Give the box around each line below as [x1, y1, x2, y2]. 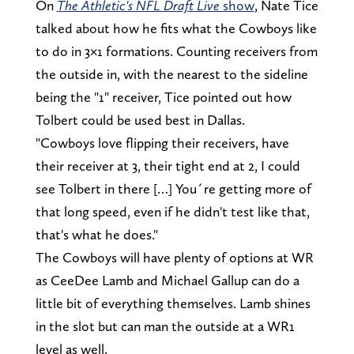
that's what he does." [35, 226, 158, 243]
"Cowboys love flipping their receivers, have [35, 134, 289, 152]
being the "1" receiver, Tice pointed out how [35, 88, 292, 106]
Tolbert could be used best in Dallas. [35, 111, 245, 129]
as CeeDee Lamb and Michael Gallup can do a [35, 272, 299, 289]
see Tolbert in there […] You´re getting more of [35, 180, 311, 198]
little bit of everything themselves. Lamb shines [35, 295, 311, 312]
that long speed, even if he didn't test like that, [35, 203, 310, 220]
